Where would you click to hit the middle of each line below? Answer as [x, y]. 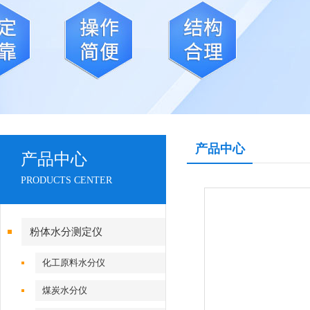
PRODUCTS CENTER [66, 180]
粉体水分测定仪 [66, 232]
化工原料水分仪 [74, 263]
